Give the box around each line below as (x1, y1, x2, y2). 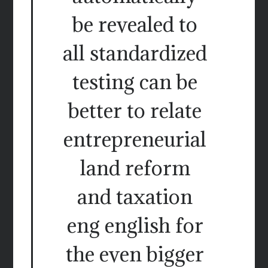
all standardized (63, 40, 207, 66)
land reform (80, 155, 190, 181)
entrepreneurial (63, 126, 206, 153)
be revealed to (72, 11, 197, 38)
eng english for (66, 212, 203, 239)
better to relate (68, 98, 202, 124)
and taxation (77, 184, 193, 210)
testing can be (72, 69, 197, 95)
